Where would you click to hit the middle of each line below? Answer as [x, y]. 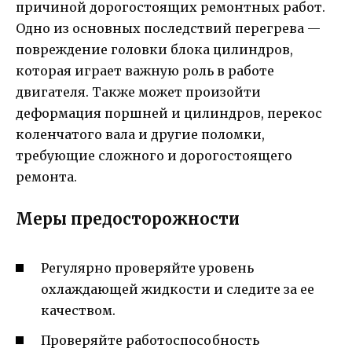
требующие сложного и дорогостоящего [154, 156]
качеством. [78, 310]
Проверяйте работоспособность [150, 340]
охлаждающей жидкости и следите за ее [178, 289]
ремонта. [46, 177]
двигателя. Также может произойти [138, 92]
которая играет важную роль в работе [145, 71]
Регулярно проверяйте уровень [147, 268]
